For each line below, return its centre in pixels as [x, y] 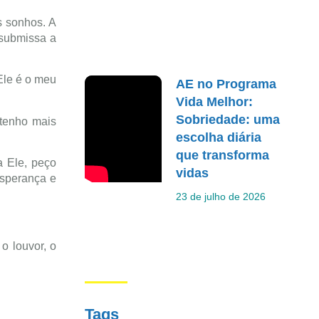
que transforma [223, 155]
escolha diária [219, 137]
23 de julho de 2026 [221, 196]
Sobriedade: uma [228, 119]
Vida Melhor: [215, 101]
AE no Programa [226, 84]
